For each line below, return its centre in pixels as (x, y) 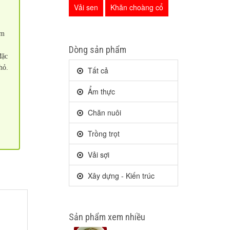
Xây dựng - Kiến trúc (120, 176)
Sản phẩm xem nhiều (107, 217)
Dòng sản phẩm (97, 50)
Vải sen (86, 7)
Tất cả (97, 70)
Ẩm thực (100, 91)
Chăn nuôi (103, 112)
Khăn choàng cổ (137, 7)
